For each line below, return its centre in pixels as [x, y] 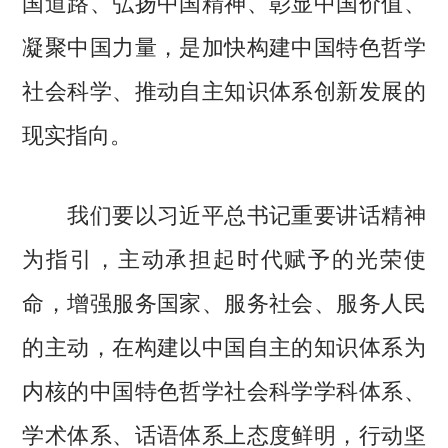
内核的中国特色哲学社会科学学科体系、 [224, 389]
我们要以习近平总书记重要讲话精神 [224, 213]
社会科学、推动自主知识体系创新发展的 [224, 89]
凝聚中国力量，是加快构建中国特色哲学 [224, 45]
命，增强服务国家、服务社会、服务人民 [224, 301]
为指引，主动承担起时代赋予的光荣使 [224, 257]
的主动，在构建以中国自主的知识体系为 [224, 345]
